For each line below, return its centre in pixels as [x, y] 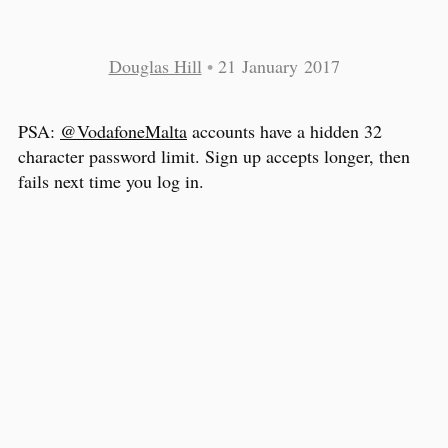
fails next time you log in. [111, 180]
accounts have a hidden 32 [284, 130]
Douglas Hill [155, 66]
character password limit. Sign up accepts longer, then [214, 155]
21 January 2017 [278, 66]
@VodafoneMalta [123, 130]
